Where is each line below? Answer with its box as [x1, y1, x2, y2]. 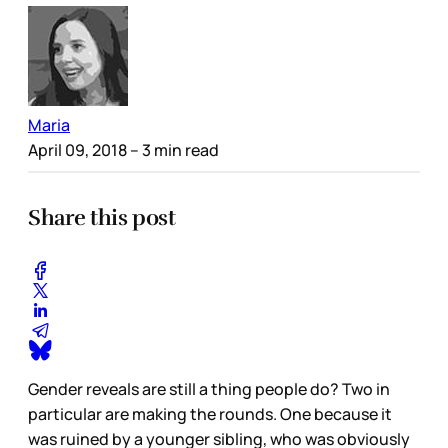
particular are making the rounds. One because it [28, 403, 392, 426]
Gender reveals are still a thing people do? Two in [28, 378, 390, 401]
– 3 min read [127, 138, 219, 161]
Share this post [28, 203, 176, 231]
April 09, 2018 [28, 138, 127, 161]
